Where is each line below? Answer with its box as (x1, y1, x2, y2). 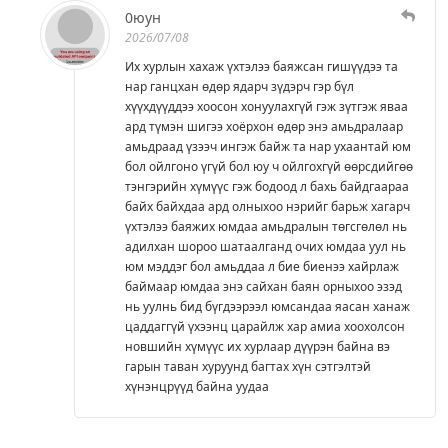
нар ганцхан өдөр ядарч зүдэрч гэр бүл (125, 77, 354, 95)
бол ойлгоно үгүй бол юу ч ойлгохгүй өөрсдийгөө (125, 157, 413, 175)
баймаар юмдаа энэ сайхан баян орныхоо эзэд (125, 277, 402, 295)
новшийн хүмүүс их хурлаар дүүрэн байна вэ (125, 337, 390, 355)
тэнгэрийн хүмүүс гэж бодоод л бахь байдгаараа (125, 177, 409, 195)
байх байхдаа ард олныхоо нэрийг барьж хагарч (125, 197, 410, 215)
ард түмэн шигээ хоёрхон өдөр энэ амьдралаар (125, 117, 403, 135)
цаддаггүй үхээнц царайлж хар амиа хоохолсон (125, 317, 405, 335)
